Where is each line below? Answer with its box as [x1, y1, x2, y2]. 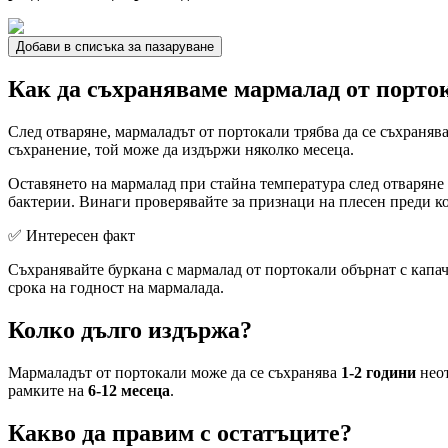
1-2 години [341, 364, 416, 382]
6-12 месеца [88, 382, 170, 400]
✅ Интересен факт [8, 227, 135, 245]
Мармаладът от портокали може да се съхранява [8, 364, 341, 382]
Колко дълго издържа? [8, 317, 252, 344]
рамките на [8, 382, 88, 400]
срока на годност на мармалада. [8, 279, 224, 297]
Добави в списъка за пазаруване [16, 38, 214, 54]
